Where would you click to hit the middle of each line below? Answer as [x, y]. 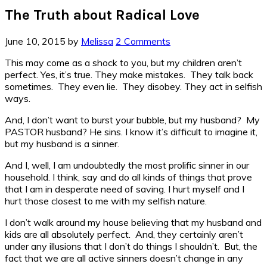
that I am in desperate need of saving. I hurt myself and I [125, 189]
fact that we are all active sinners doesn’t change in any [124, 258]
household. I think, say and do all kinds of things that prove [128, 177]
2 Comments [143, 41]
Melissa [97, 41]
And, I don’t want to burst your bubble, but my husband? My [132, 119]
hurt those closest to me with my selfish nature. [106, 201]
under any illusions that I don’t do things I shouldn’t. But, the [131, 246]
